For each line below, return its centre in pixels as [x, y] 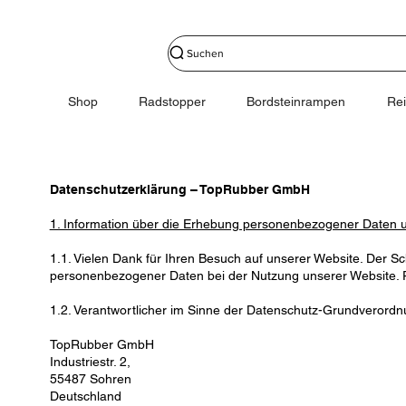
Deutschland [85, 396]
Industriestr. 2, [90, 362]
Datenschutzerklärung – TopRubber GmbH [179, 190]
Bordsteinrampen [296, 102]
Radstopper [173, 102]
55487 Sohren [90, 379]
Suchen [206, 54]
